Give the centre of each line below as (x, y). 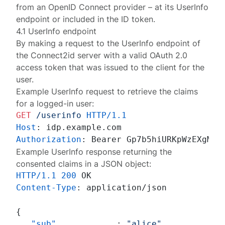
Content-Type (46, 188)
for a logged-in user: (55, 103)
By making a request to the (69, 43)
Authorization (49, 139)
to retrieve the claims (156, 91)
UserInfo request (83, 91)
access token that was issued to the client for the (110, 67)
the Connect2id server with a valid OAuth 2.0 (102, 55)
